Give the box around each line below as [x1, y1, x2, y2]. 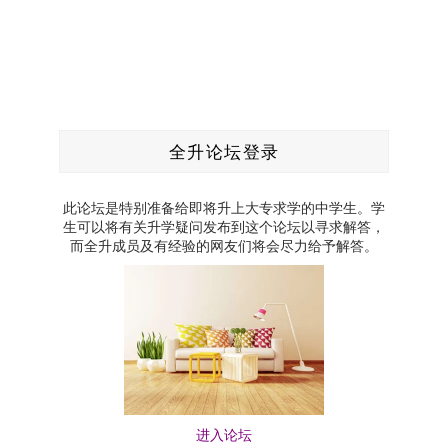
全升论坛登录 [168, 141, 280, 162]
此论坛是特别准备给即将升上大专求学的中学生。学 [63, 198, 385, 217]
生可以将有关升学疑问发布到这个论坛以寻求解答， [63, 217, 385, 236]
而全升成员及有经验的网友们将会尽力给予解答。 [70, 236, 378, 255]
